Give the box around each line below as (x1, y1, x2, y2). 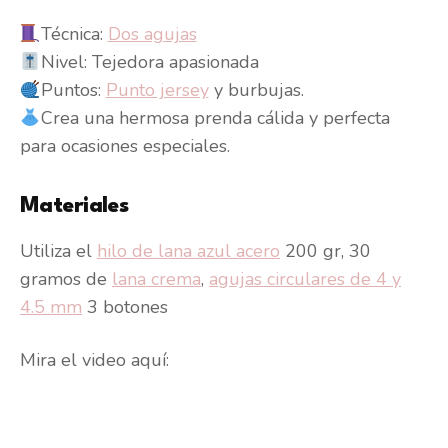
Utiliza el (20, 238, 97, 263)
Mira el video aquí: (20, 347, 169, 372)
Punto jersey (105, 77, 209, 102)
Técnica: (40, 21, 108, 46)
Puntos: (40, 77, 106, 102)
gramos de (20, 266, 112, 291)
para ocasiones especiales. (20, 133, 230, 158)
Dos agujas (107, 21, 197, 46)
